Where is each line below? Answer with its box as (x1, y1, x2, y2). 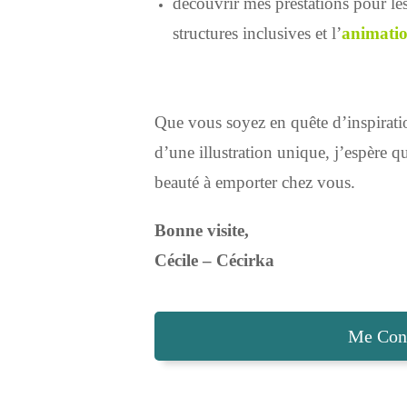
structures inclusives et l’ (172, 23, 342, 43)
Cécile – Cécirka (154, 250, 274, 270)
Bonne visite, (154, 220, 249, 240)
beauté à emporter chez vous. (154, 172, 355, 192)
